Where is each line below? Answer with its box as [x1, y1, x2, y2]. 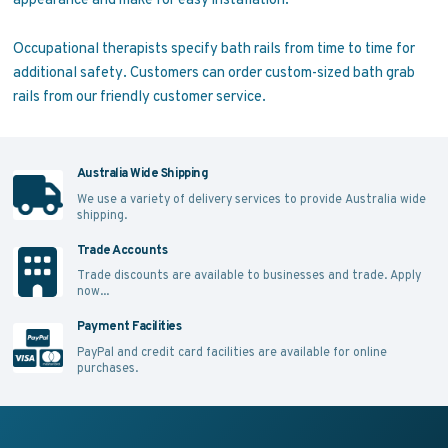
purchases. [76, 359, 138, 375]
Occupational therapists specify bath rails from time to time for [12, 37, 415, 57]
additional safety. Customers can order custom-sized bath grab [12, 61, 415, 81]
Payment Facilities [76, 318, 182, 335]
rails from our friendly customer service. [12, 85, 266, 105]
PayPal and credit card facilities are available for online [76, 343, 387, 359]
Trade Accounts [76, 241, 168, 258]
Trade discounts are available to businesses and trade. [76, 267, 390, 283]
